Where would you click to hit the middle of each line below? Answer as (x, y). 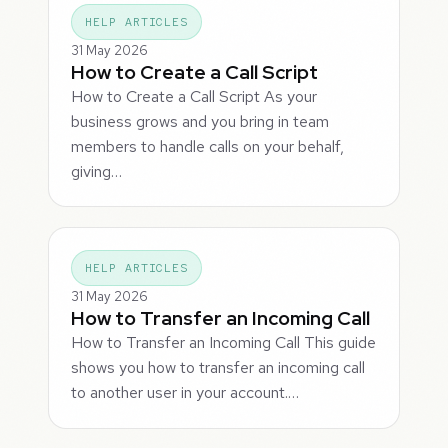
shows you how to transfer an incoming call (218, 368)
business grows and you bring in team (200, 121)
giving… (97, 171)
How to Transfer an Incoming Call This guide (224, 343)
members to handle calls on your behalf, (208, 146)
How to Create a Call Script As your (194, 96)
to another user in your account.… (185, 393)
